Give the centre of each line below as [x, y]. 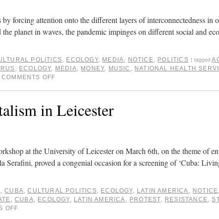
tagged [202, 59]
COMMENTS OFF [29, 77]
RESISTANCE [186, 199]
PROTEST [145, 199]
